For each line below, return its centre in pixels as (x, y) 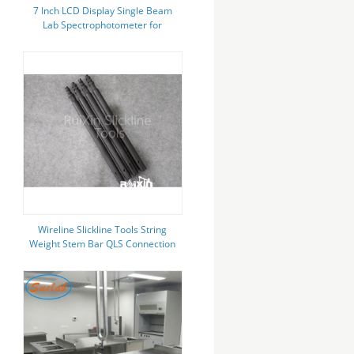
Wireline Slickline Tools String (103, 230)
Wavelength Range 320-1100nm (102, 39)
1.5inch (102, 258)
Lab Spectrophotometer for (103, 25)
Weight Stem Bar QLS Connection (103, 244)
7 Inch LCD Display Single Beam (102, 11)
